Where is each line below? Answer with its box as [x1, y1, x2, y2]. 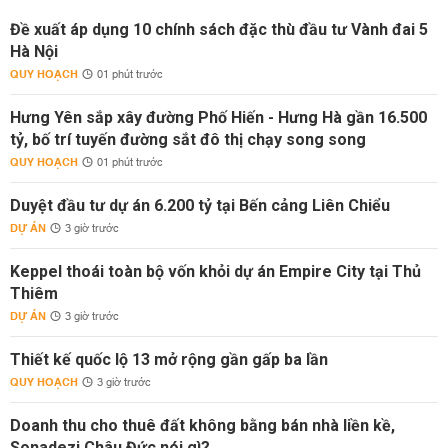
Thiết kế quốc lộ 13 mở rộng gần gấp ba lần [10, 350, 328, 369]
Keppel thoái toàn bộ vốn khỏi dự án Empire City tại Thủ [10, 262, 421, 281]
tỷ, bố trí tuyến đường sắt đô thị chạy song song [10, 130, 366, 149]
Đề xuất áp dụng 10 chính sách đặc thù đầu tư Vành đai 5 [10, 20, 428, 39]
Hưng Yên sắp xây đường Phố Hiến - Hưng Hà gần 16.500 [10, 108, 427, 127]
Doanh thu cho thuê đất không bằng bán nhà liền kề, [10, 416, 395, 435]
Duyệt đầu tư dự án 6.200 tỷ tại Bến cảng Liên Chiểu [10, 196, 390, 215]
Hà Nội [10, 42, 58, 61]
